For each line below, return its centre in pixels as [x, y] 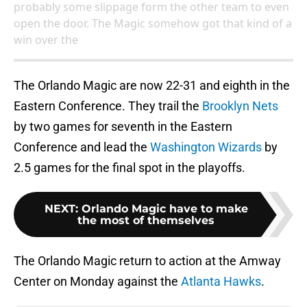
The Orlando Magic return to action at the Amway [147, 261]
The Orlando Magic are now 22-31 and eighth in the [152, 86]
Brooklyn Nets [240, 106]
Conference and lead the [82, 147]
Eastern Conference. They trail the [108, 106]
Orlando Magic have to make [164, 209]
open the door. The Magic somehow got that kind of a [153, 24]
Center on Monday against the [97, 282]
